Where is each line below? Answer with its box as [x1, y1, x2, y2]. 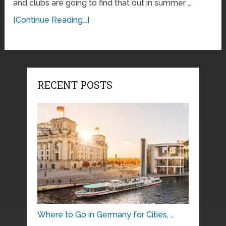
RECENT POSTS [37, 78, 112, 92]
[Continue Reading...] [13, 15, 90, 25]
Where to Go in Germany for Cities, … [37, 210, 174, 220]
